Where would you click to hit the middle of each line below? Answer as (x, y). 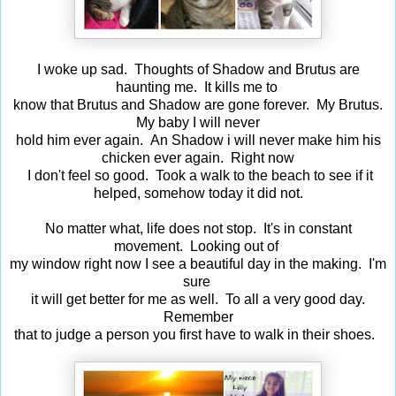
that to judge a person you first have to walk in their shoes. (198, 334)
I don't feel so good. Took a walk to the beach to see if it (198, 175)
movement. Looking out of (198, 246)
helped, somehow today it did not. (198, 193)
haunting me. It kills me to (198, 87)
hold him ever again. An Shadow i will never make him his (198, 140)
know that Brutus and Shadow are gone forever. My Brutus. (198, 104)
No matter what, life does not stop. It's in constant (198, 228)
